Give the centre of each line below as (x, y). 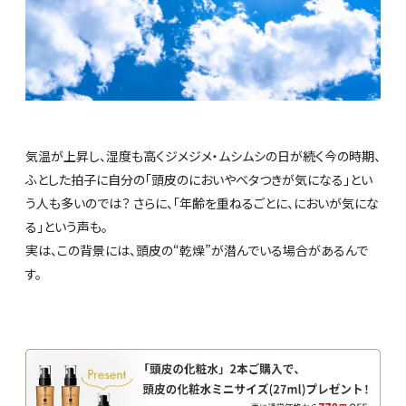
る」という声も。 (67, 226)
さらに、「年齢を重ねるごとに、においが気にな (256, 203)
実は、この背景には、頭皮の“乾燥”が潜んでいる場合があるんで (197, 250)
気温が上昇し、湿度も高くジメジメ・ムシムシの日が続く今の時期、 (203, 155)
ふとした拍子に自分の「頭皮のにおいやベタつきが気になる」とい (199, 179)
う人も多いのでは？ (79, 203)
